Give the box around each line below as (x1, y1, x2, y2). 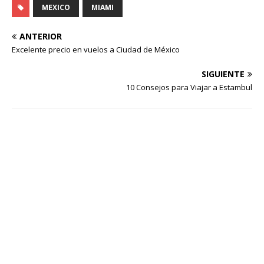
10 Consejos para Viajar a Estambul (126, 82, 252, 93)
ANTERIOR (19, 31, 62, 42)
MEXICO (42, 2, 70, 12)
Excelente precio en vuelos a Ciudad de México (12, 44, 180, 55)
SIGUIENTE (202, 68, 245, 80)
